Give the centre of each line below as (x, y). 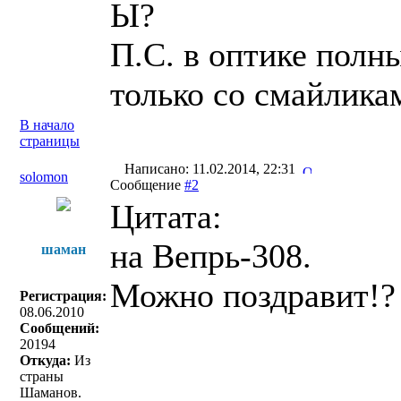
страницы (50, 141)
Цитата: (166, 217)
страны (42, 376)
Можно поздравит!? (253, 295)
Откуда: (45, 360)
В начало (47, 125)
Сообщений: (60, 328)
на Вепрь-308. (211, 256)
